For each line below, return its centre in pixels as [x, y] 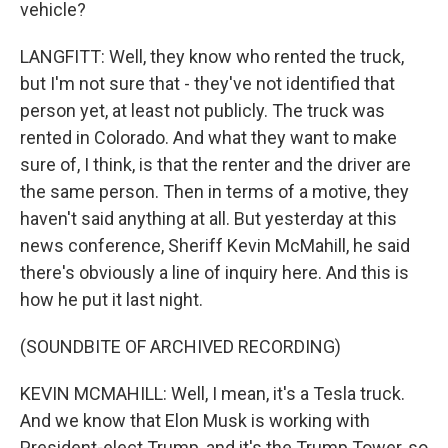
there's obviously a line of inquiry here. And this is [214, 272]
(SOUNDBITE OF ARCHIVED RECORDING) [180, 346]
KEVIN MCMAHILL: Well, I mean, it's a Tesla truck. [212, 393]
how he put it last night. [111, 299]
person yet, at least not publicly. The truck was [202, 110]
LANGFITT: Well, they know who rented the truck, [212, 56]
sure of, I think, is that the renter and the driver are [215, 164]
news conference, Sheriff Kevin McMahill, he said [215, 245]
